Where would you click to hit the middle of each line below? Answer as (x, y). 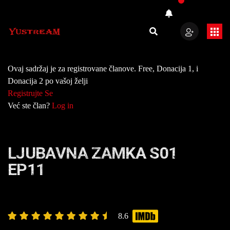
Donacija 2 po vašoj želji (48, 81)
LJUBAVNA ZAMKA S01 (93, 153)
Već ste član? (30, 106)
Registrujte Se (30, 93)
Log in (63, 106)
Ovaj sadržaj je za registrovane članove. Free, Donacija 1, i (103, 69)
